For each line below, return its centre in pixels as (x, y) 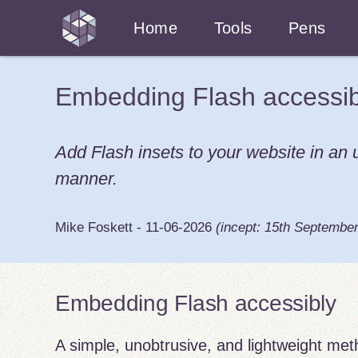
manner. (87, 178)
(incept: (241, 228)
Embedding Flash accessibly (196, 303)
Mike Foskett (94, 228)
